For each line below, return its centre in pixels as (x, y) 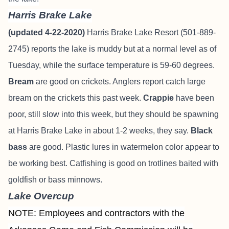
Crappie (158, 98)
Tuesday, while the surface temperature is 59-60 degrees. (111, 65)
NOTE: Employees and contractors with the (96, 213)
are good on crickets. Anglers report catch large (120, 82)
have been (194, 98)
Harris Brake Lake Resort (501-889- (150, 32)
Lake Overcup (41, 196)
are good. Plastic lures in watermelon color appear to (123, 147)
